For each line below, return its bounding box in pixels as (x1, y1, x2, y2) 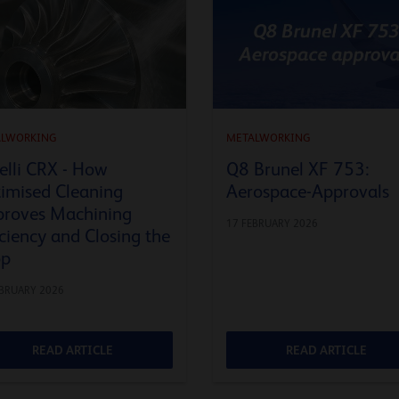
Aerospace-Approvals (226, 180, 389, 202)
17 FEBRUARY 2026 (226, 216, 318, 230)
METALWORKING (226, 130, 311, 144)
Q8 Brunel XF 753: (226, 158, 370, 180)
